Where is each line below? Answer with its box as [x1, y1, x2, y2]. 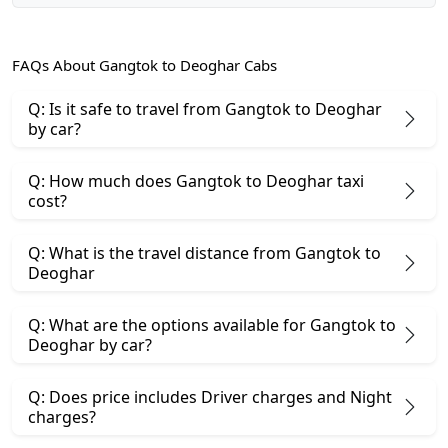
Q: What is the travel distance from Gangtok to [28, 241, 381, 264]
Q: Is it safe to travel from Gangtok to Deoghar [28, 97, 382, 120]
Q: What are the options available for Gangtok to [28, 313, 396, 336]
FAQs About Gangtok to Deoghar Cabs [12, 54, 277, 75]
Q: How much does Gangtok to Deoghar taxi [28, 169, 364, 192]
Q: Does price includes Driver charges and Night [28, 385, 392, 408]
